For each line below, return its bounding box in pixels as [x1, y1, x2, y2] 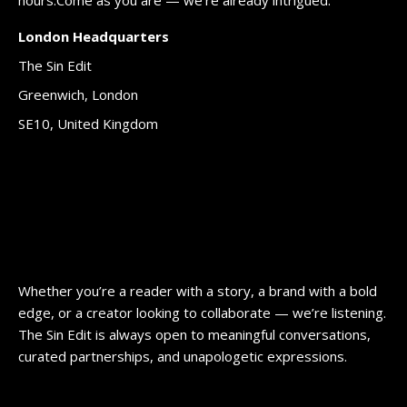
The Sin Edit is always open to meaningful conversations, [18, 324, 371, 343]
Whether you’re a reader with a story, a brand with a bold [18, 281, 377, 300]
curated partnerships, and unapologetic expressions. [18, 346, 347, 365]
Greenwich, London [18, 84, 138, 104]
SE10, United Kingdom [18, 114, 158, 133]
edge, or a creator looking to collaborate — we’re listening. [18, 303, 386, 322]
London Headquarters [18, 26, 169, 45]
